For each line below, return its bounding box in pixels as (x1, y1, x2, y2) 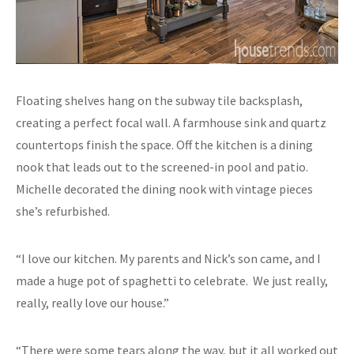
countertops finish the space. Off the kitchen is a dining (16, 137, 313, 153)
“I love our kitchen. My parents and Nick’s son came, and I (16, 250, 321, 267)
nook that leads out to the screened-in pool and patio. (16, 159, 308, 175)
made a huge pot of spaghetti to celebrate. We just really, (16, 273, 328, 289)
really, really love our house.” (16, 295, 169, 311)
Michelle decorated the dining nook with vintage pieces (16, 181, 313, 198)
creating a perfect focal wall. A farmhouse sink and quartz (16, 115, 326, 131)
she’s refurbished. (16, 203, 110, 220)
